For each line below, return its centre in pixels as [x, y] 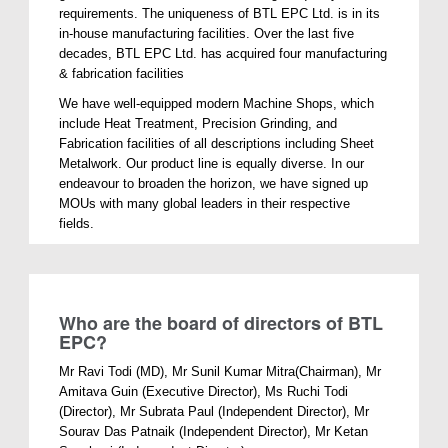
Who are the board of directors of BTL [221, 322]
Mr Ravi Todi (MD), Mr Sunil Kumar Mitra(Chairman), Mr [220, 371]
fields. [77, 223]
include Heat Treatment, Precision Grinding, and [198, 123]
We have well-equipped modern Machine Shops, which [217, 103]
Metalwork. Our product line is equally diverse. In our [212, 163]
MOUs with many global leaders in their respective [205, 203]
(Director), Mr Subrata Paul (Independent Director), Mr [214, 411]
